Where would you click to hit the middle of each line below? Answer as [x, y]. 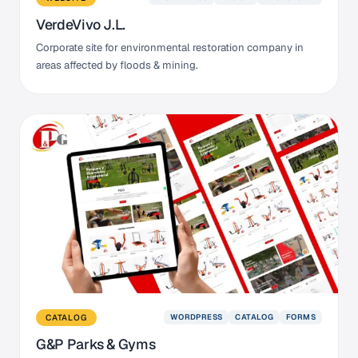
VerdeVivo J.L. [81, 24]
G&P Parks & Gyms [96, 344]
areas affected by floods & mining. [117, 65]
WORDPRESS [196, 317]
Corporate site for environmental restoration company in [170, 47]
